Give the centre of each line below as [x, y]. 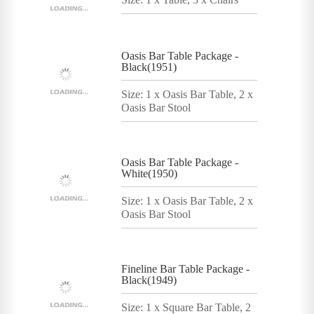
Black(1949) [149, 280]
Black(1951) [149, 67]
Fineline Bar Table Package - [185, 268]
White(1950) [149, 173]
